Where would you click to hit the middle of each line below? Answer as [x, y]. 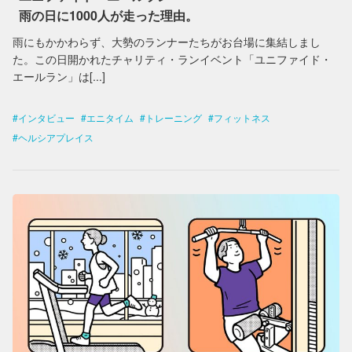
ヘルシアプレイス [56, 137]
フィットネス [242, 117]
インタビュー [46, 117]
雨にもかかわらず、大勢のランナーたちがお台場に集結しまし [167, 42]
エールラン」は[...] [59, 76]
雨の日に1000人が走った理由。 [108, 15]
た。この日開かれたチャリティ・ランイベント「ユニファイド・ [172, 59]
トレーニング [174, 117]
